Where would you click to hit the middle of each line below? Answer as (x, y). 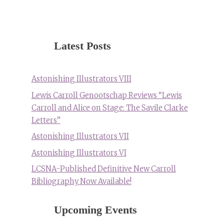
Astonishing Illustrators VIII (81, 79)
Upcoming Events (95, 210)
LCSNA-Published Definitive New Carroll (103, 169)
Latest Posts (82, 46)
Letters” (46, 120)
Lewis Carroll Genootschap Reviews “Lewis (106, 95)
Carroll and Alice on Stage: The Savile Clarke (109, 108)
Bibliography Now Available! (81, 181)
